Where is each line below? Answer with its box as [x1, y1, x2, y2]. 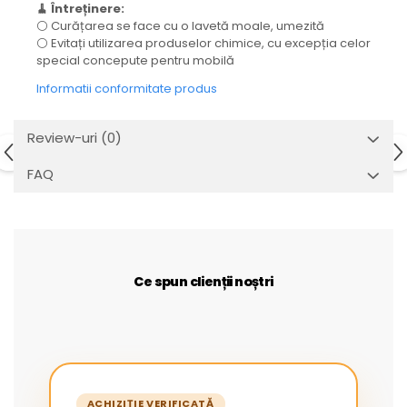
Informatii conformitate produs [36, 80, 217, 98]
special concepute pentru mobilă [36, 52, 234, 70]
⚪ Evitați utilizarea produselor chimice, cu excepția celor [36, 35, 371, 53]
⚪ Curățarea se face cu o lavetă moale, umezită [36, 17, 324, 35]
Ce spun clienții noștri [134, 273, 273, 292]
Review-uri [27, 128, 101, 148]
